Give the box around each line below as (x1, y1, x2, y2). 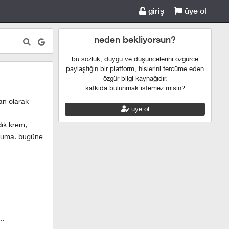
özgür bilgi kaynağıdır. (103, 74, 167, 82)
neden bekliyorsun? (94, 34, 176, 45)
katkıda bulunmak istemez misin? (85, 84, 185, 92)
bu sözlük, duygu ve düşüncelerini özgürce (72, 55, 198, 63)
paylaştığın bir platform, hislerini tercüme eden (66, 64, 204, 73)
